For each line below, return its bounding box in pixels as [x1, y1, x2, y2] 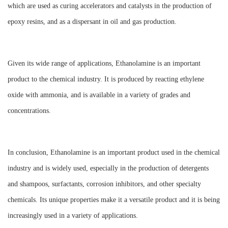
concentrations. [8, 107, 51, 115]
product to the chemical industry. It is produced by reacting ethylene [8, 75, 204, 83]
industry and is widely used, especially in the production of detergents [8, 164, 209, 172]
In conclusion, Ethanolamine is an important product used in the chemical [8, 149, 220, 156]
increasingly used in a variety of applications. [8, 212, 138, 219]
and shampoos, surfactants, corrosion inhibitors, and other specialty [8, 180, 201, 188]
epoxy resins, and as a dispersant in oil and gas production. [8, 18, 177, 25]
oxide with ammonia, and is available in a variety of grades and [8, 91, 190, 99]
